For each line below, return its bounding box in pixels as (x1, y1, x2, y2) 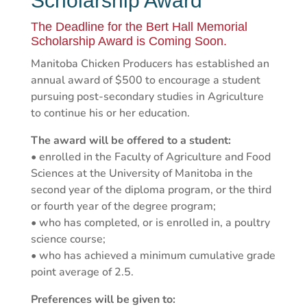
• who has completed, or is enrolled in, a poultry (30, 215, 270, 231)
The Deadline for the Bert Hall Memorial (30, 20, 247, 34)
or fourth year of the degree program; (30, 199, 216, 214)
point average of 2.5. (30, 265, 134, 280)
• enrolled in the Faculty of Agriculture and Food (30, 149, 271, 165)
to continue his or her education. (30, 106, 190, 121)
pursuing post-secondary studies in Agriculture (30, 89, 264, 105)
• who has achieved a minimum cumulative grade (30, 248, 275, 264)
